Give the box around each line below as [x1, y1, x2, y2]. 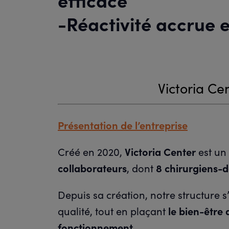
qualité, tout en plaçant [58, 204, 168, 218]
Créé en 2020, [58, 145, 125, 158]
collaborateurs [58, 161, 127, 175]
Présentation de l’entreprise [58, 118, 188, 132]
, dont [127, 161, 156, 175]
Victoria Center [125, 145, 196, 158]
